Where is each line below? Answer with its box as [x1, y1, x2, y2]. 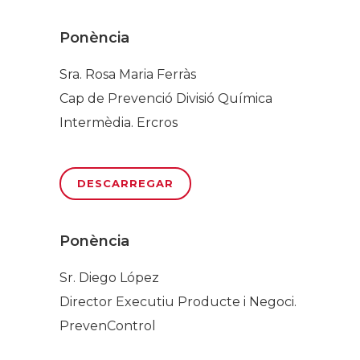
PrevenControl [59, 317, 156, 333]
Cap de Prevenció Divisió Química [59, 90, 272, 106]
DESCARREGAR [77, 176, 174, 190]
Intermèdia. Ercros [59, 114, 178, 130]
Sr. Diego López [59, 269, 159, 285]
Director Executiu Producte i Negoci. [59, 293, 297, 309]
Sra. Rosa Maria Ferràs [59, 66, 196, 82]
